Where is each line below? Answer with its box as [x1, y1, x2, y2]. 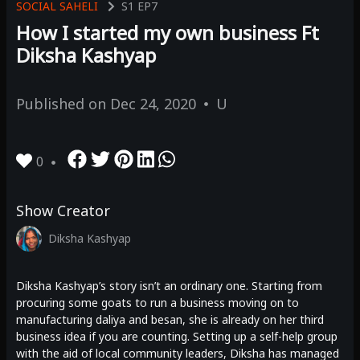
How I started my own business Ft [16, 19, 319, 47]
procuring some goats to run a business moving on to [16, 295, 299, 311]
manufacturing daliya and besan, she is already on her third [16, 312, 324, 328]
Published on [16, 94, 110, 114]
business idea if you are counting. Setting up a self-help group [16, 329, 337, 345]
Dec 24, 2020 [110, 94, 196, 114]
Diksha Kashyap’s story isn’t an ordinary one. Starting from [16, 278, 322, 294]
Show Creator [16, 201, 110, 221]
